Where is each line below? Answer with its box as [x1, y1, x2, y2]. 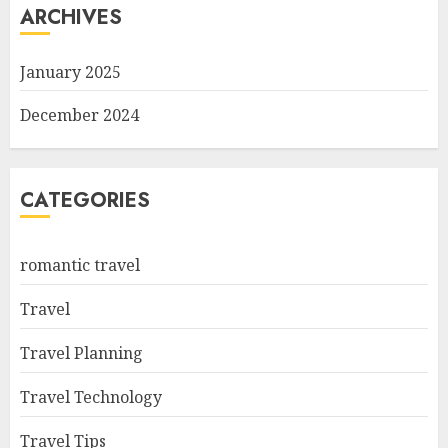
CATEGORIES [20, 186, 150, 215]
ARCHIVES [20, 3, 122, 32]
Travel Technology [20, 386, 162, 408]
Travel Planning [20, 342, 143, 364]
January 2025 [20, 61, 121, 83]
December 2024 [20, 104, 139, 126]
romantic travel [20, 254, 140, 276]
